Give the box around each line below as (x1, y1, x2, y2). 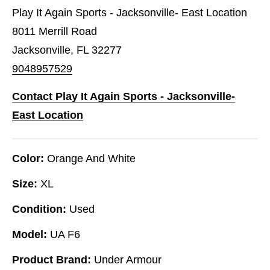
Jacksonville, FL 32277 (12, 43, 122, 56)
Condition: (12, 202, 66, 215)
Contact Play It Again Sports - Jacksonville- (12, 90, 235, 102)
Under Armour (94, 253, 162, 266)
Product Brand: (12, 253, 91, 266)
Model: (12, 228, 47, 240)
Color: (12, 152, 44, 165)
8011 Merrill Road (12, 25, 97, 37)
